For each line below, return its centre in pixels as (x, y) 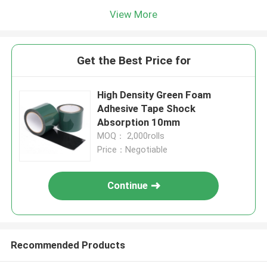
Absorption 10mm (139, 122)
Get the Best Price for (133, 61)
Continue (128, 186)
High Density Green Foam (154, 95)
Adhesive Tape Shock (147, 109)
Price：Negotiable (133, 150)
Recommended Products (68, 245)
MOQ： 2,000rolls (131, 136)
